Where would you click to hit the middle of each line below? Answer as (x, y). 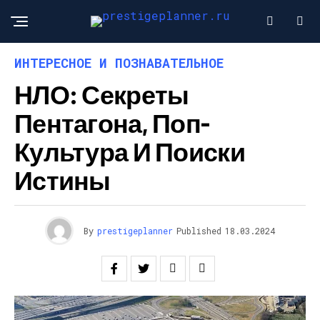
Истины (62, 180)
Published (199, 231)
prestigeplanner (135, 231)
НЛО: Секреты (102, 94)
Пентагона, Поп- (112, 122)
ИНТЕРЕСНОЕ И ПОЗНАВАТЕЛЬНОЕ (119, 63)
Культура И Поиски (130, 151)
